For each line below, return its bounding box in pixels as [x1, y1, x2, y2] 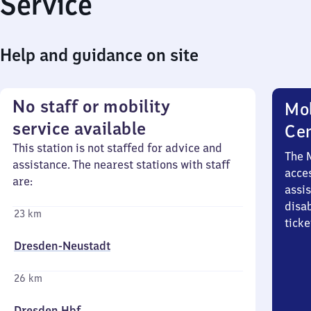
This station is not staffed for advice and [12, 141, 222, 155]
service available [12, 117, 146, 140]
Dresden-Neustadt [14, 239, 110, 253]
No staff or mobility [12, 95, 170, 117]
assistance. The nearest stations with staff [12, 158, 230, 171]
